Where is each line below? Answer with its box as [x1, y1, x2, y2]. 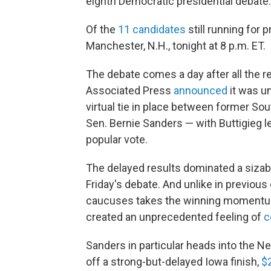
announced [174, 83, 227, 97]
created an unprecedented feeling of [86, 210, 264, 223]
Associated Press [86, 83, 174, 97]
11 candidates [118, 22, 186, 36]
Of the [86, 22, 118, 36]
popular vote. [86, 132, 148, 146]
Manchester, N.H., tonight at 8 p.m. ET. [86, 39, 266, 52]
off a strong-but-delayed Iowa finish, [86, 255, 261, 268]
